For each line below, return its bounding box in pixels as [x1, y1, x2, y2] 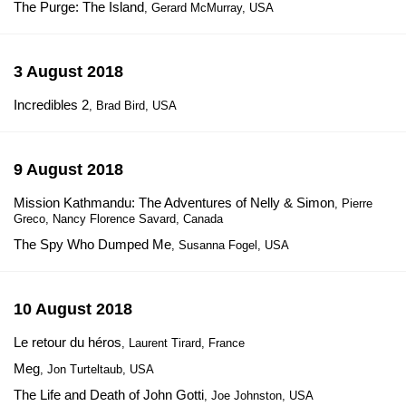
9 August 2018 [14, 160, 123, 179]
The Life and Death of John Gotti [14, 387, 204, 402]
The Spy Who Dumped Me [14, 237, 171, 252]
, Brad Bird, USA [89, 99, 177, 112]
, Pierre [334, 197, 372, 210]
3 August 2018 [14, 63, 123, 81]
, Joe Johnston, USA [204, 389, 314, 402]
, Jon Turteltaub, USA [40, 362, 154, 376]
